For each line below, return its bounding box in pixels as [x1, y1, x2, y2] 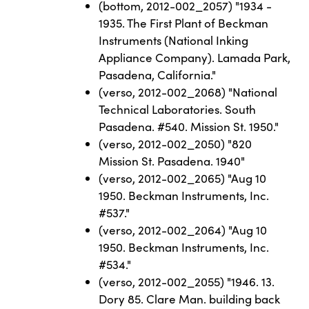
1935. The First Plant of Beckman [99, 14, 269, 31]
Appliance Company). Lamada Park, [99, 49, 291, 66]
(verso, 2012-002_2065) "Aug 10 [99, 170, 267, 186]
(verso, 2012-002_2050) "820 [99, 135, 252, 152]
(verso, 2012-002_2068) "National [99, 83, 278, 100]
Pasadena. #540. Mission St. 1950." [99, 118, 279, 134]
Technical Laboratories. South [99, 101, 257, 117]
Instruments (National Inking [99, 32, 249, 48]
